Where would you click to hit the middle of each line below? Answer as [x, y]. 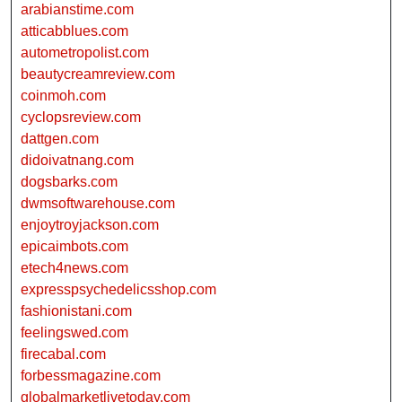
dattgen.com [60, 139]
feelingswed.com [74, 333]
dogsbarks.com [69, 182]
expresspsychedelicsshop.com [118, 290]
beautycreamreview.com [98, 74]
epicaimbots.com [74, 247]
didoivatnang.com [77, 161]
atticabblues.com [74, 31]
